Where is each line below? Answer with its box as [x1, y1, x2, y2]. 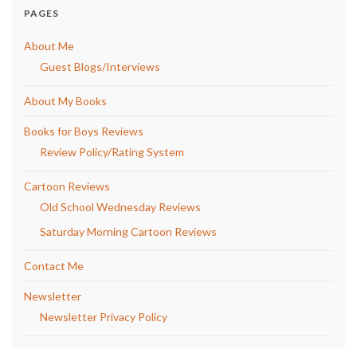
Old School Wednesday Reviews [40, 199, 201, 214]
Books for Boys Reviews [24, 124, 143, 138]
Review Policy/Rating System [40, 144, 184, 159]
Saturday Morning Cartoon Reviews [40, 224, 217, 238]
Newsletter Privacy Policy [40, 309, 167, 324]
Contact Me [24, 258, 84, 273]
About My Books [24, 93, 107, 108]
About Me [24, 38, 74, 53]
